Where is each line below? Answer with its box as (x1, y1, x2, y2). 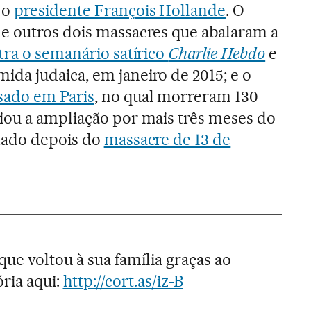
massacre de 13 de (103, 129, 231, 149)
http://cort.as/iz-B (62, 271, 183, 291)
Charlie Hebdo (168, 43, 266, 63)
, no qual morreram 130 (94, 86, 259, 106)
